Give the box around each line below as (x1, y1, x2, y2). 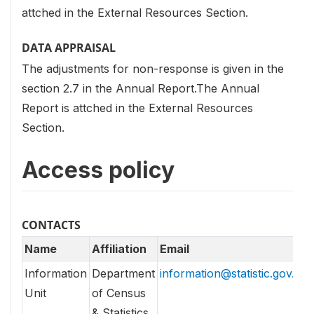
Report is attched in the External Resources (22, 101, 253, 115)
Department (92, 266, 155, 281)
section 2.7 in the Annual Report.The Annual (22, 81, 259, 95)
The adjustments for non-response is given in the (22, 62, 284, 76)
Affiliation (92, 242, 146, 257)
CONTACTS (22, 217, 81, 233)
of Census (92, 286, 146, 301)
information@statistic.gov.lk (160, 266, 303, 281)
